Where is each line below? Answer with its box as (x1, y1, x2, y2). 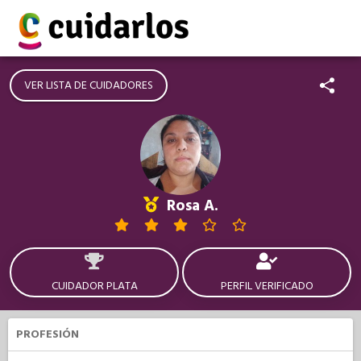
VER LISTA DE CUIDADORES (24, 77, 153, 93)
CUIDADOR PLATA (51, 278, 138, 294)
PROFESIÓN (16, 326, 79, 342)
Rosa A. (162, 195, 218, 217)
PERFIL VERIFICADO (220, 278, 313, 294)
